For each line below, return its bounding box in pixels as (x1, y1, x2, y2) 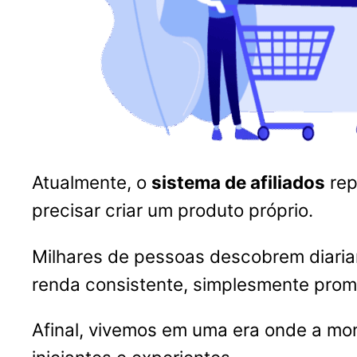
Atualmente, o (32, 171, 151, 194)
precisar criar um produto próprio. (32, 199, 313, 222)
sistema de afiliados (151, 171, 325, 194)
